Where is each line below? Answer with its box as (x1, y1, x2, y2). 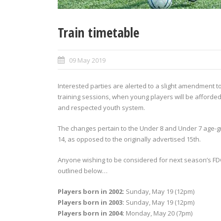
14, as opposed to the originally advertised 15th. (58, 135, 201, 144)
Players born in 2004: (58, 209, 124, 218)
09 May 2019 (69, 56, 106, 65)
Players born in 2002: (58, 187, 124, 196)
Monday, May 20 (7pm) (124, 209, 192, 218)
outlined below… (58, 166, 108, 175)
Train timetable (58, 23, 139, 41)
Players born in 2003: (58, 198, 124, 207)
